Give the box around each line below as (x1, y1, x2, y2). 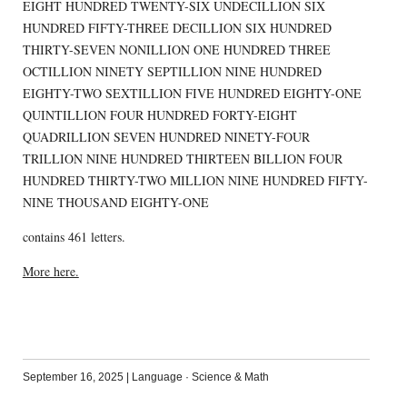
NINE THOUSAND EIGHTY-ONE (22, 193, 209, 211)
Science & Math (191, 370, 269, 383)
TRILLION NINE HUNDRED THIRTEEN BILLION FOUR (22, 149, 342, 167)
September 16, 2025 (22, 370, 124, 383)
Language (131, 370, 183, 383)
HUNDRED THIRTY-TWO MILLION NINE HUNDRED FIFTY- (22, 171, 369, 189)
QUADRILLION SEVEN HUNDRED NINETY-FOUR (22, 127, 310, 145)
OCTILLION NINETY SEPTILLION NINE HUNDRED (22, 62, 322, 80)
